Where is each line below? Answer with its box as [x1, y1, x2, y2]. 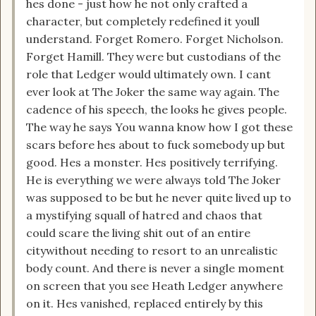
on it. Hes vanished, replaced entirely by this [26, 296, 263, 311]
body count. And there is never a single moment [26, 261, 284, 276]
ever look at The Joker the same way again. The [26, 85, 279, 99]
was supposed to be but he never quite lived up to [26, 190, 291, 205]
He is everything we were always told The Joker [26, 173, 281, 188]
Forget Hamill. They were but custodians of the [26, 49, 281, 64]
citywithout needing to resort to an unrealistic [26, 243, 278, 258]
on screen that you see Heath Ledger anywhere [26, 279, 283, 293]
